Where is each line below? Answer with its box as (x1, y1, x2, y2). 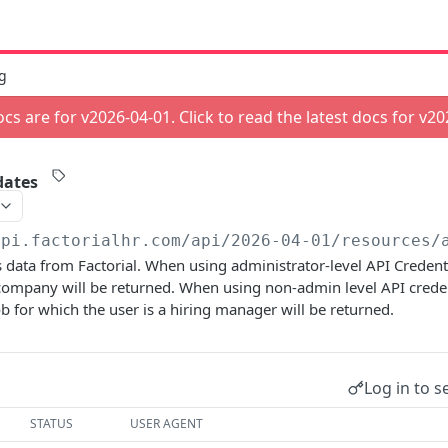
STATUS (30, 415, 74, 432)
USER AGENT (130, 415, 204, 432)
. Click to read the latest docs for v (170, 106, 427, 128)
